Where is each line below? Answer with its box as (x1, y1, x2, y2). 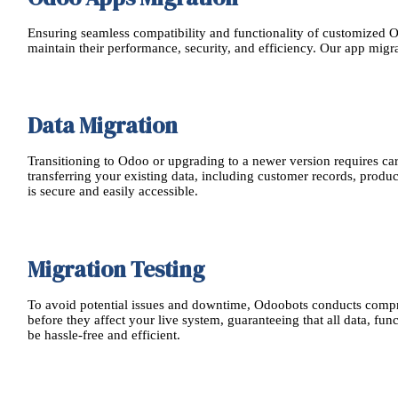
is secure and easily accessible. (28, 184, 199, 199)
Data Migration (28, 110, 179, 141)
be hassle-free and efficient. (28, 327, 181, 342)
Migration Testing (28, 253, 205, 284)
